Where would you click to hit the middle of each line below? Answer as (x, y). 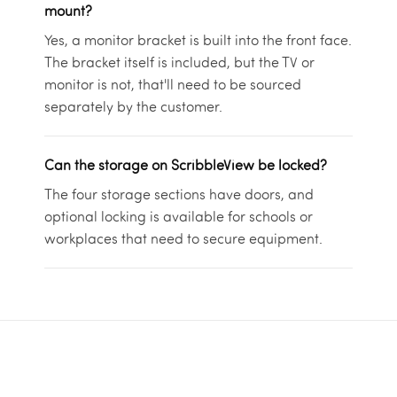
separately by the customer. (133, 106)
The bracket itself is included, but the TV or (179, 62)
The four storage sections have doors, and (179, 194)
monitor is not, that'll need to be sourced (172, 84)
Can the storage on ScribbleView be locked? (185, 164)
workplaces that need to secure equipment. (183, 238)
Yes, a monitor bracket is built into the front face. (198, 39)
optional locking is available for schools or (178, 216)
